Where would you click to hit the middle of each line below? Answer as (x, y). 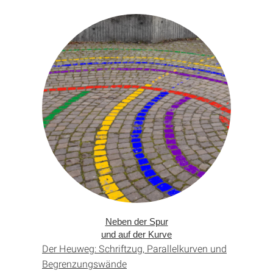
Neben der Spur (136, 222)
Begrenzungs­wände (84, 264)
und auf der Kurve (136, 235)
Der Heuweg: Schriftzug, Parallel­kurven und (134, 249)
